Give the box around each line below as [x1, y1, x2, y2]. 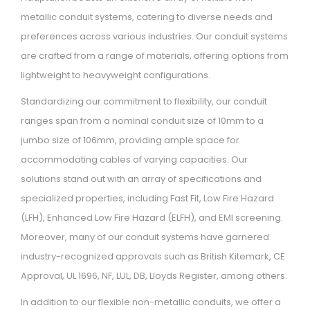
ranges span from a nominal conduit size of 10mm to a [21, 114, 264, 128]
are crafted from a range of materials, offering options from [21, 49, 289, 63]
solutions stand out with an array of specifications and [21, 172, 262, 186]
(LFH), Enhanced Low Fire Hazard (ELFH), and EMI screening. [21, 211, 283, 225]
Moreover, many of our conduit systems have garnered [21, 230, 269, 244]
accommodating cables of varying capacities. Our [21, 153, 248, 167]
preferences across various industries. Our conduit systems [21, 30, 288, 44]
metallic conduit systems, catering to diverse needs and [21, 10, 273, 24]
